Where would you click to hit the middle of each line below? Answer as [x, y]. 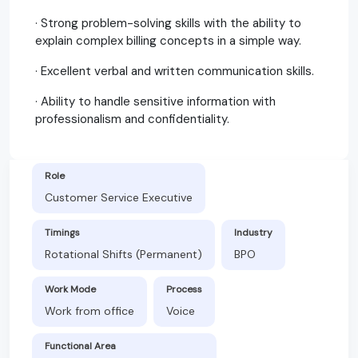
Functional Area [80, 346]
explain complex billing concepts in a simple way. [168, 40]
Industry [253, 232]
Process [184, 289]
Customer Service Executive [119, 197]
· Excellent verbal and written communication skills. [175, 71]
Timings [62, 232]
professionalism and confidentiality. [132, 119]
